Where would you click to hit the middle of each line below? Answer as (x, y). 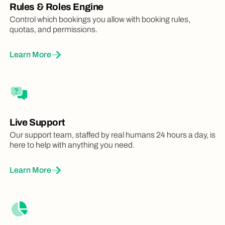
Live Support (37, 123)
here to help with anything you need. (72, 145)
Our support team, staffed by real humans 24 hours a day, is (113, 135)
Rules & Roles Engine (57, 7)
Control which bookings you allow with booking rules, (100, 20)
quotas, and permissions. (53, 30)
